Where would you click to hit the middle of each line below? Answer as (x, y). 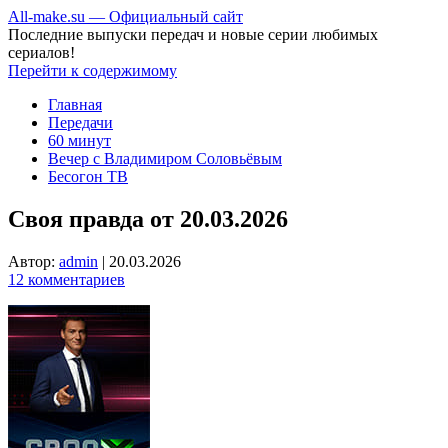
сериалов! (41, 52)
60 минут (79, 140)
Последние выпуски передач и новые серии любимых (193, 34)
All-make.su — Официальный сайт (125, 16)
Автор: (33, 261)
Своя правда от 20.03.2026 (148, 218)
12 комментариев (66, 279)
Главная (75, 104)
